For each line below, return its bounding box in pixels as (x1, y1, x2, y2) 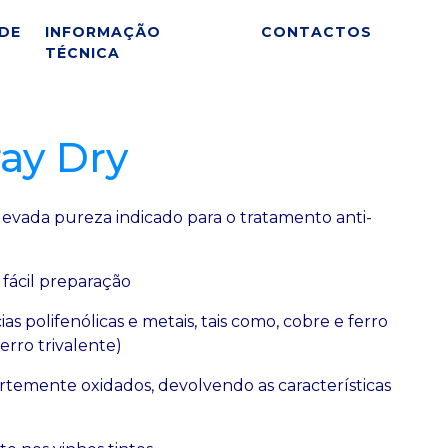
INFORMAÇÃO (45, 22, 162, 41)
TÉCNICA (45, 43, 121, 62)
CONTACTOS (261, 22, 372, 41)
